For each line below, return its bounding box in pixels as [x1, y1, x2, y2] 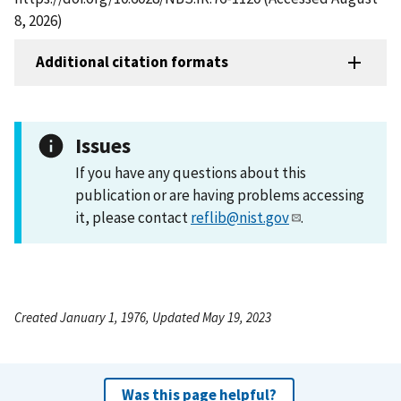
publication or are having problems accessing [75, 184, 364, 205]
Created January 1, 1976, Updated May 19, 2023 [14, 308, 271, 326]
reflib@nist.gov [191, 207, 289, 227]
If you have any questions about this [75, 162, 306, 183]
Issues [75, 132, 131, 158]
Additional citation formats [36, 52, 228, 73]
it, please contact [75, 207, 191, 227]
